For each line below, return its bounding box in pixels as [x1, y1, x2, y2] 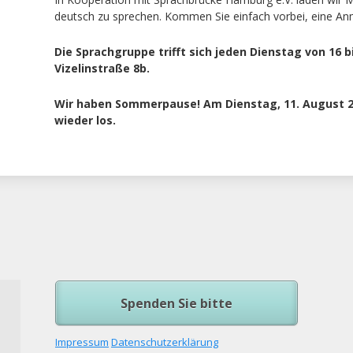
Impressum [55, 335, 109, 350]
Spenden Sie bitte [121, 295, 232, 313]
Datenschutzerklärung [111, 335, 218, 350]
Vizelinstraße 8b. [54, 61, 150, 76]
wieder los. [54, 113, 119, 128]
